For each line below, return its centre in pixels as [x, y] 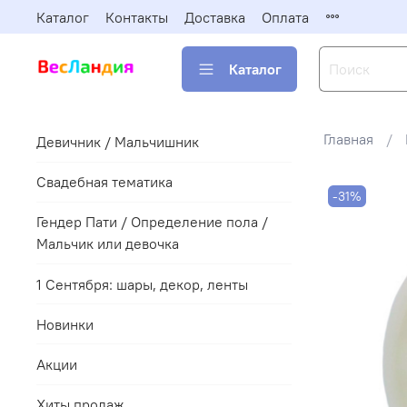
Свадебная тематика [104, 182]
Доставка [215, 17]
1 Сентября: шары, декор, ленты [142, 284]
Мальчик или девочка [108, 244]
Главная [348, 139]
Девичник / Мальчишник [118, 142]
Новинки [65, 324]
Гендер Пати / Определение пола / [152, 222]
